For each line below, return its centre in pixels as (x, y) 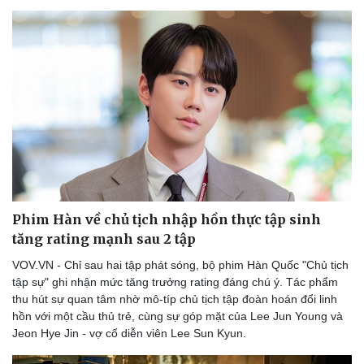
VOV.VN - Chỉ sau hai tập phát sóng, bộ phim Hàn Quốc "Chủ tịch (180, 265)
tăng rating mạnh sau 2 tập (104, 239)
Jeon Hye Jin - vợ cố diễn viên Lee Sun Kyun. (129, 334)
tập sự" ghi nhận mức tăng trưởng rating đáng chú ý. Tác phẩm (175, 282)
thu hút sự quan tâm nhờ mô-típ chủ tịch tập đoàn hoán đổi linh (175, 299)
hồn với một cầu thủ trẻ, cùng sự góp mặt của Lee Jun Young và (178, 316)
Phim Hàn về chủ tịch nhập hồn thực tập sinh (167, 220)
